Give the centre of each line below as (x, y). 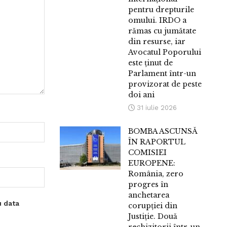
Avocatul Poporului (165, 52)
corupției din (153, 206)
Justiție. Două (153, 217)
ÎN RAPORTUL (157, 142)
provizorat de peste (165, 84)
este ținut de (151, 63)
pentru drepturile (161, 10)
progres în (148, 185)
